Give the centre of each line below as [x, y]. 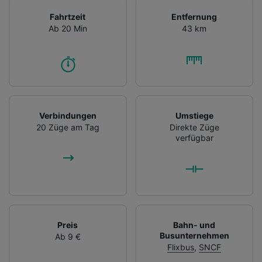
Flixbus [181, 247]
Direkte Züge [194, 127]
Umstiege [194, 115]
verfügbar [194, 137]
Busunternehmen [194, 235]
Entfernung [194, 16]
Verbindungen [68, 115]
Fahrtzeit [68, 16]
